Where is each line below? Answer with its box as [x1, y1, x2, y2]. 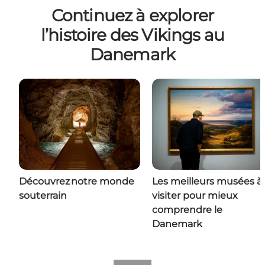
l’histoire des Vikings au [40, 25, 224, 46]
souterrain [19, 190, 67, 202]
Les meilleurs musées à [152, 176, 262, 188]
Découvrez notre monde [19, 176, 134, 188]
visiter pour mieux [152, 190, 238, 202]
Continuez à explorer [51, 5, 214, 26]
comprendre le [152, 204, 222, 216]
